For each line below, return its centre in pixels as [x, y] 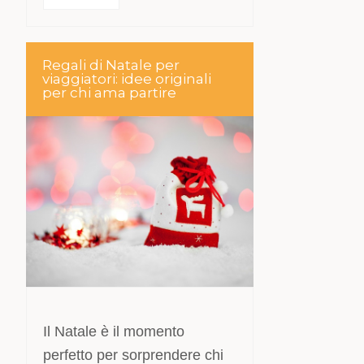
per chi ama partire [110, 93]
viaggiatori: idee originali [127, 79]
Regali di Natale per [111, 65]
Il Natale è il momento [114, 331]
